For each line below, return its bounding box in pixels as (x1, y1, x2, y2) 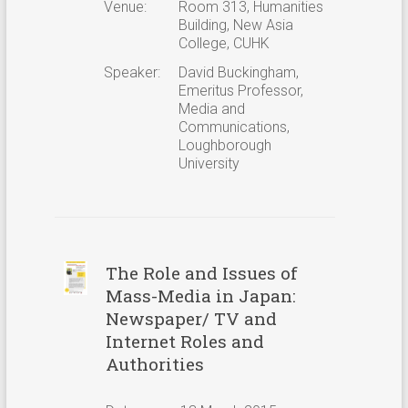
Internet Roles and (105, 329, 264, 352)
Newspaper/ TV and (105, 306, 277, 330)
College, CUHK (178, 34, 270, 52)
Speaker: (103, 63, 160, 81)
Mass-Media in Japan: (105, 283, 296, 307)
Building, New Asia (178, 15, 293, 34)
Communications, (178, 117, 290, 136)
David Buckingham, (178, 63, 299, 81)
